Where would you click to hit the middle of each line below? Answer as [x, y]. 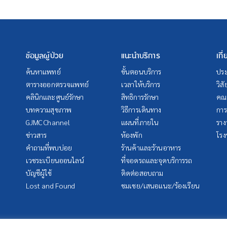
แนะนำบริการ [140, 56]
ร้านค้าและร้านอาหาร [151, 148]
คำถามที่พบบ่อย [49, 148]
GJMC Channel [48, 122]
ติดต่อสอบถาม [142, 173]
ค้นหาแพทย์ [43, 72]
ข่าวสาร [36, 135]
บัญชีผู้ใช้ [39, 173]
